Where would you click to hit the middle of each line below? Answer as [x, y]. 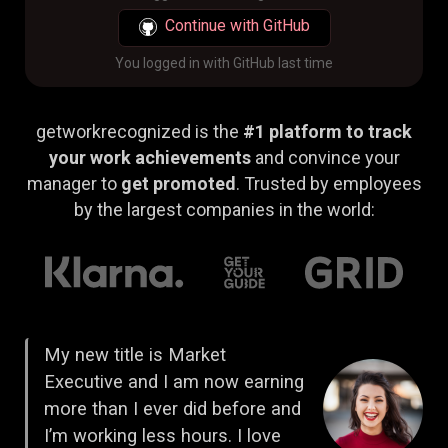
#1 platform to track [327, 131]
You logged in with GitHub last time [224, 62]
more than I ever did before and [172, 409]
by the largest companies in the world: [224, 209]
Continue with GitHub [237, 25]
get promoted [178, 183]
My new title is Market [135, 355]
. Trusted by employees [328, 183]
